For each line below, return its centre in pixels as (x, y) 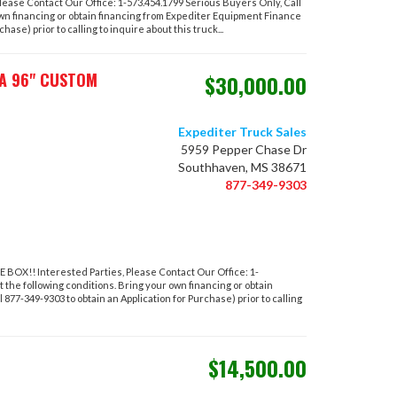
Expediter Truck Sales (242, 132)
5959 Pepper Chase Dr (244, 149)
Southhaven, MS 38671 (242, 167)
